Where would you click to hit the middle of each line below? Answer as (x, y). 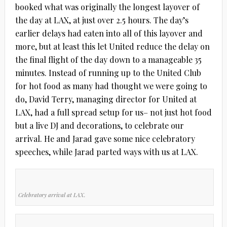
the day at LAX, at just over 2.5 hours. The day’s (102, 20)
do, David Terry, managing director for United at (106, 99)
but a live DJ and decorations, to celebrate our (99, 125)
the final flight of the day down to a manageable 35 (108, 59)
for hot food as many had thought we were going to (111, 86)
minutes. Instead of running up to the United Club (108, 72)
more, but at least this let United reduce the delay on (112, 46)
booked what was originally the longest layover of (107, 7)
